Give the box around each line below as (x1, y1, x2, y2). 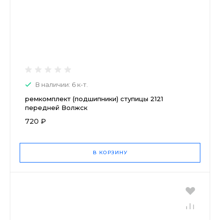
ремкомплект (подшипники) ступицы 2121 (25, 94, 163, 103)
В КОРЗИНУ (92, 149, 128, 156)
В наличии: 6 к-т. (35, 80, 88, 88)
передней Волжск (25, 103, 87, 111)
